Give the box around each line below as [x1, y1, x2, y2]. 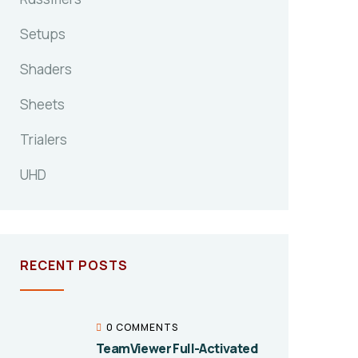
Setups [20, 25, 66, 43]
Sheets [20, 95, 65, 113]
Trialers [20, 130, 67, 149]
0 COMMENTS [106, 320, 178, 334]
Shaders [20, 60, 72, 78]
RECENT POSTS [20, 257, 128, 274]
